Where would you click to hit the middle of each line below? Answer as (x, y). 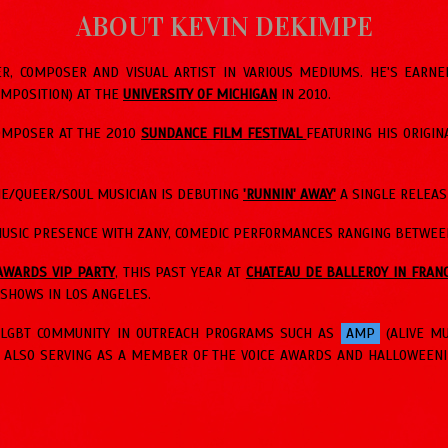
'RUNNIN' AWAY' (289, 194)
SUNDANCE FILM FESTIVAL (224, 133)
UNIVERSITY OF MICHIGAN (200, 94)
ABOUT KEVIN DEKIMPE (224, 26)
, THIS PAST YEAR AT (180, 272)
